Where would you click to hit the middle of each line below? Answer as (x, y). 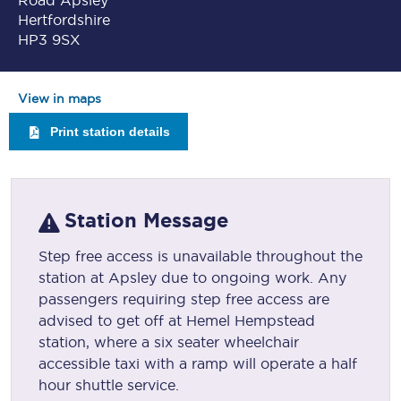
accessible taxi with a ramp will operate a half (198, 364)
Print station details (110, 132)
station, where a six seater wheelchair (169, 342)
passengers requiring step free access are (184, 299)
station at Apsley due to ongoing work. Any (192, 278)
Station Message (146, 221)
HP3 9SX (49, 39)
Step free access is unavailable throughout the (200, 256)
